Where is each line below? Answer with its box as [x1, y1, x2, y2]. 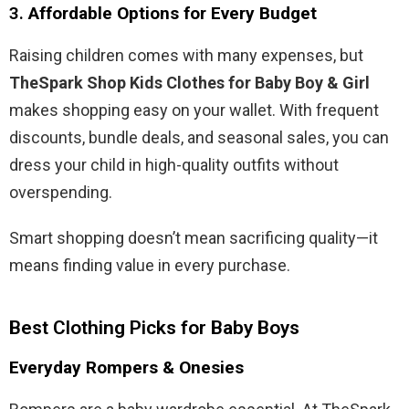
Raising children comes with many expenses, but [9, 45, 363, 65]
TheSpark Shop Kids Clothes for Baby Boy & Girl [9, 72, 370, 92]
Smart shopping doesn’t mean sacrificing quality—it [9, 227, 378, 247]
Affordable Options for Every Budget [28, 2, 317, 24]
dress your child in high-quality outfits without [9, 154, 339, 174]
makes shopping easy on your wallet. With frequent [9, 100, 379, 120]
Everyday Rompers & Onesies [9, 356, 244, 378]
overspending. [9, 182, 112, 202]
